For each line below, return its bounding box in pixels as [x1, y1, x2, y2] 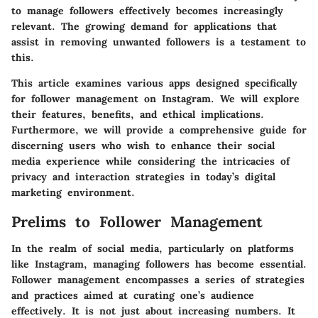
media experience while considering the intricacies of [11, 154, 290, 168]
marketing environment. [11, 185, 135, 199]
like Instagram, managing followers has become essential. [11, 258, 307, 270]
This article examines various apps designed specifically [11, 76, 297, 89]
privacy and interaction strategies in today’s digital [11, 170, 275, 183]
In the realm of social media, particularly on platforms [11, 242, 294, 255]
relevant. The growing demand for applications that [11, 19, 277, 33]
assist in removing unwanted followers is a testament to [11, 35, 306, 48]
